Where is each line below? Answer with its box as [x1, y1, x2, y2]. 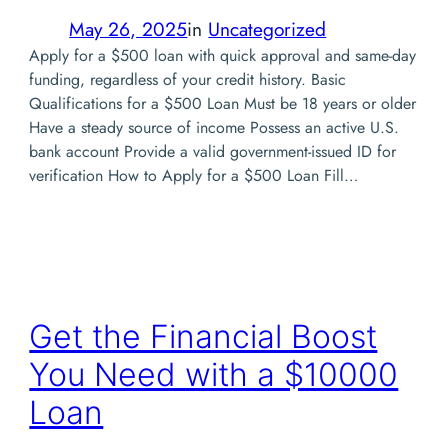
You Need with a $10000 [29, 355, 399, 395]
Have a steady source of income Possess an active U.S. [29, 115, 400, 139]
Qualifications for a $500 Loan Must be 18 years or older [29, 91, 417, 115]
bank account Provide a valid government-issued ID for [29, 139, 397, 163]
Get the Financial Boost [29, 317, 378, 357]
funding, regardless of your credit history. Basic [29, 67, 347, 91]
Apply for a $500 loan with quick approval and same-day [29, 43, 417, 67]
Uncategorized [208, 14, 327, 43]
